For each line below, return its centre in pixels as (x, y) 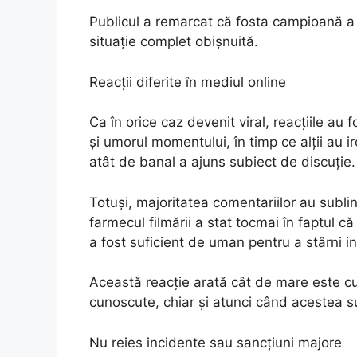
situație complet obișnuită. (174, 42)
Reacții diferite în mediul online (188, 82)
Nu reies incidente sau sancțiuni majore (216, 342)
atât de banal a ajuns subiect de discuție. (222, 162)
